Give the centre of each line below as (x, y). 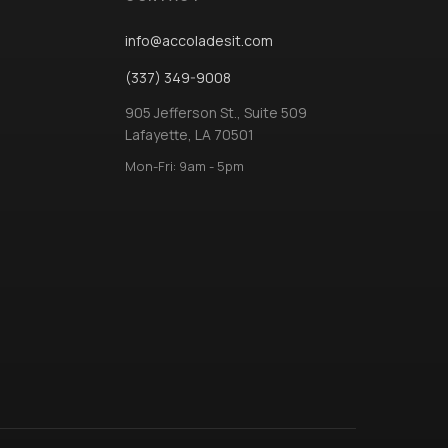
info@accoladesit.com (199, 41)
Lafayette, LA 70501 (190, 134)
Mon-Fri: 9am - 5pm (185, 166)
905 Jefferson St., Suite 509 (216, 112)
